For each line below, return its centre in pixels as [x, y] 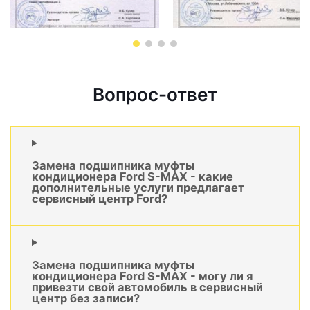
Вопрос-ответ [155, 95]
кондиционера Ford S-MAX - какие [133, 176]
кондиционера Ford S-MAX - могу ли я [142, 276]
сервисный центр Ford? [100, 198]
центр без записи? [86, 298]
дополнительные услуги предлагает [138, 187]
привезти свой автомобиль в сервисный [147, 287]
